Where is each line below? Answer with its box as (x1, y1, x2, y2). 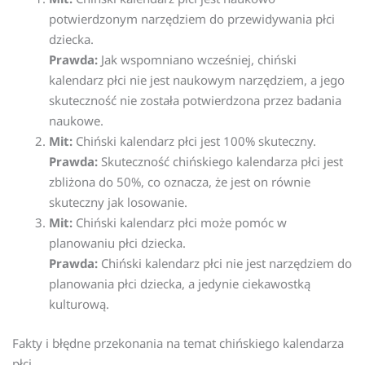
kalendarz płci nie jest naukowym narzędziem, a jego (49, 72, 345, 89)
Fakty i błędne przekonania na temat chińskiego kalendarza (12, 334, 344, 351)
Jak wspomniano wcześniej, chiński (98, 51, 297, 68)
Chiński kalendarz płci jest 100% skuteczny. (73, 133, 316, 150)
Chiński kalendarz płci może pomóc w (73, 214, 287, 231)
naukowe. (49, 112, 103, 130)
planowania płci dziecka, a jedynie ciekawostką (49, 275, 310, 292)
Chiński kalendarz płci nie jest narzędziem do (98, 255, 352, 272)
